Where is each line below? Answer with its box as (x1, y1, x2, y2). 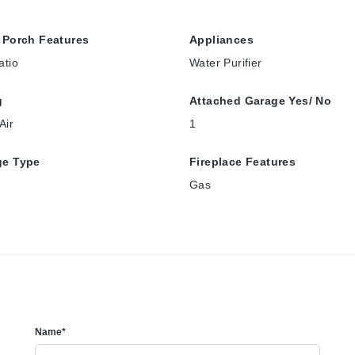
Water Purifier (189, 55, 262, 69)
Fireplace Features (189, 155, 296, 168)
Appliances (189, 32, 254, 46)
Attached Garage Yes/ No (189, 94, 332, 107)
